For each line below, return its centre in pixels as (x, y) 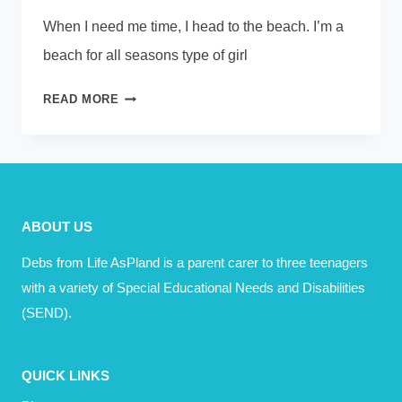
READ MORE (81, 100)
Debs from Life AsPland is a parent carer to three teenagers (195, 263)
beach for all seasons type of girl (145, 56)
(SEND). (47, 313)
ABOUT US (57, 227)
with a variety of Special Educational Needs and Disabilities (193, 288)
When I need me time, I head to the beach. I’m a (193, 27)
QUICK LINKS (66, 376)
